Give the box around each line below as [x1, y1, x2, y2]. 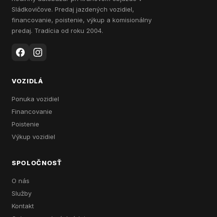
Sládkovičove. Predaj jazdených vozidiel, [12, 5, 134, 13]
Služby [12, 189, 31, 197]
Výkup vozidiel [12, 133, 55, 140]
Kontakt [12, 202, 34, 210]
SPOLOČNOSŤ [12, 159, 62, 167]
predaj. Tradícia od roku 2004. [12, 27, 103, 34]
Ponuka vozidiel [12, 95, 59, 103]
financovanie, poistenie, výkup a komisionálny [12, 16, 152, 24]
